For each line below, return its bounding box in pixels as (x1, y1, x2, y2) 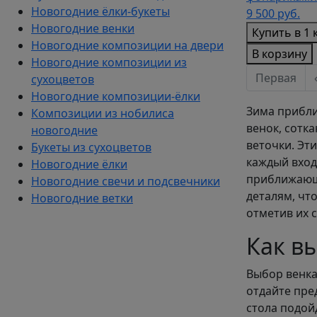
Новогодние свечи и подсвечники (31, 173, 220, 189)
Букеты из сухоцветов (31, 139, 151, 155)
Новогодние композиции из (31, 54, 187, 70)
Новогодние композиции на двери (31, 38, 224, 53)
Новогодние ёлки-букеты (31, 4, 170, 19)
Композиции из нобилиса (31, 105, 174, 121)
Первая (255, 70, 296, 86)
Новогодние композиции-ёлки (31, 88, 200, 104)
